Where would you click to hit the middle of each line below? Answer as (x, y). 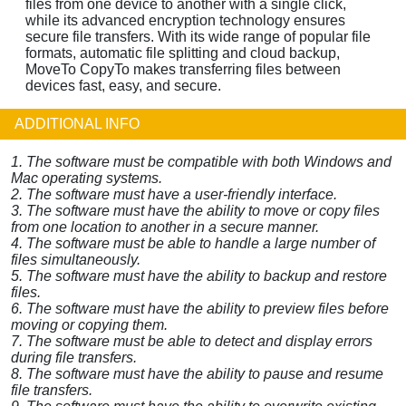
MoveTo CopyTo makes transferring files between (183, 69)
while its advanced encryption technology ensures (185, 20)
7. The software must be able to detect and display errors (192, 341)
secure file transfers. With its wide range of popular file (198, 36)
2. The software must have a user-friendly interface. (174, 194)
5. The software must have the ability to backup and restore (199, 275)
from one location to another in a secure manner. (165, 227)
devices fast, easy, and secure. (123, 85)
